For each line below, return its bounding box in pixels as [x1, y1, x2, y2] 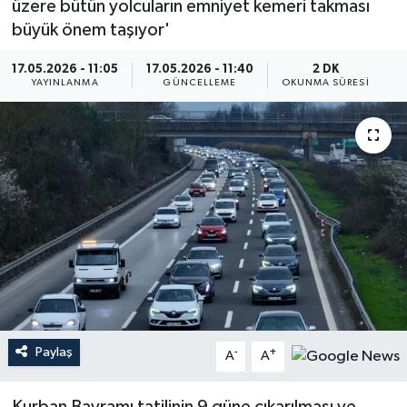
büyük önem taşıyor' [11, 21, 170, 40]
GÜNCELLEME [163, 78, 237, 87]
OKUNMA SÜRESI [281, 78, 370, 87]
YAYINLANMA [30, 78, 99, 87]
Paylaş [35, 345, 73, 359]
